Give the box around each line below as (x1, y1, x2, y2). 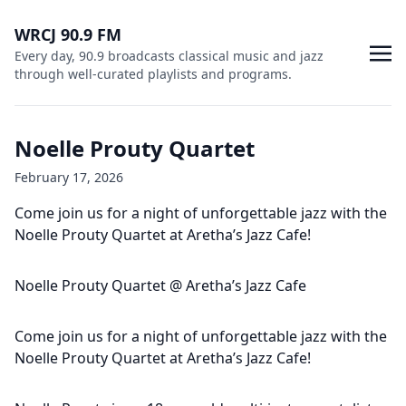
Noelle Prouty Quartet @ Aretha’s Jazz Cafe (14, 275, 306, 295)
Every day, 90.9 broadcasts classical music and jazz (14, 47, 324, 64)
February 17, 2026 (14, 169, 123, 186)
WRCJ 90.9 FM (14, 24, 121, 45)
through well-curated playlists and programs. (14, 65, 292, 82)
